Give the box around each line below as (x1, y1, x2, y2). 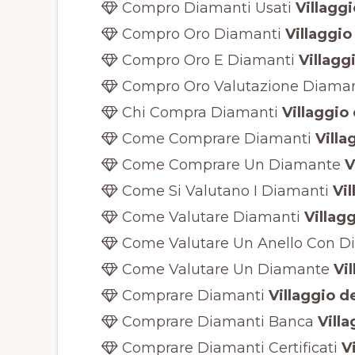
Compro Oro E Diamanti (117, 51, 295, 69)
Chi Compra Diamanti (117, 103, 278, 121)
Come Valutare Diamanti (117, 208, 300, 226)
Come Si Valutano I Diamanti (117, 181, 329, 200)
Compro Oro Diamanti (117, 25, 281, 43)
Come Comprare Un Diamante (117, 155, 341, 174)
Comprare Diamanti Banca (117, 312, 314, 330)
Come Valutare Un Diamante (117, 260, 330, 278)
